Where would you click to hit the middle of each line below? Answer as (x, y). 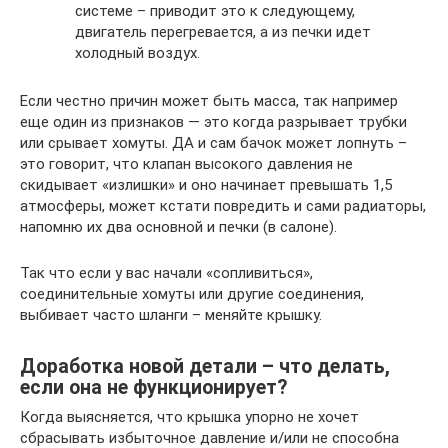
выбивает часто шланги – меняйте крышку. (171, 315)
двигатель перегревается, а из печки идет (223, 32)
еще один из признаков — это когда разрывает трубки (213, 122)
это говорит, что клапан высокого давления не (186, 164)
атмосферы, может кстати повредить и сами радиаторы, (223, 206)
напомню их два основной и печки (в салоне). (178, 227)
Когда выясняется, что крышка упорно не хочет (189, 417)
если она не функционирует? (153, 387)
